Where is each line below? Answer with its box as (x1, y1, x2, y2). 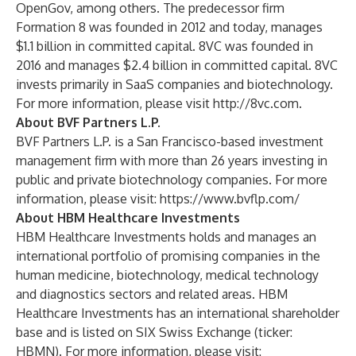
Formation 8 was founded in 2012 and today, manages (16, 19, 323, 35)
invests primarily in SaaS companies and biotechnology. (16, 76, 333, 92)
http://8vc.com (213, 95, 299, 111)
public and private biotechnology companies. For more (16, 172, 327, 188)
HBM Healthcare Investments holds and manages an (16, 229, 316, 245)
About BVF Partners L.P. (16, 114, 161, 130)
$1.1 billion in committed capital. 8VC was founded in (16, 38, 313, 54)
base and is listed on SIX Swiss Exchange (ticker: (16, 324, 292, 340)
